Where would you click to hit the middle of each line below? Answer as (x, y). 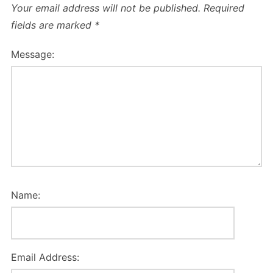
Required (224, 8)
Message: (32, 55)
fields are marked (52, 25)
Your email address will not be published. (105, 8)
